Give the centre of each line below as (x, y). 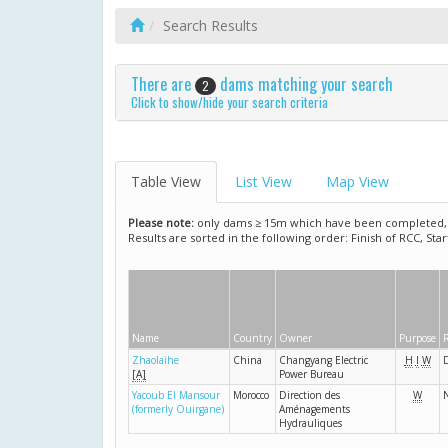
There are (163, 84)
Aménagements (314, 409)
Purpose (417, 338)
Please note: (161, 223)
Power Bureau (311, 374)
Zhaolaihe (155, 360)
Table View (166, 182)
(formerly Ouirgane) (178, 409)
